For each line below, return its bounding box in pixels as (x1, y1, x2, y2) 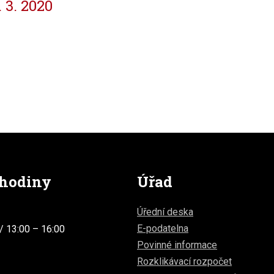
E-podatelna (137, 223, 188, 235)
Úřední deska (137, 206, 193, 218)
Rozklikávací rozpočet (137, 256, 232, 268)
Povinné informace (137, 239, 217, 251)
